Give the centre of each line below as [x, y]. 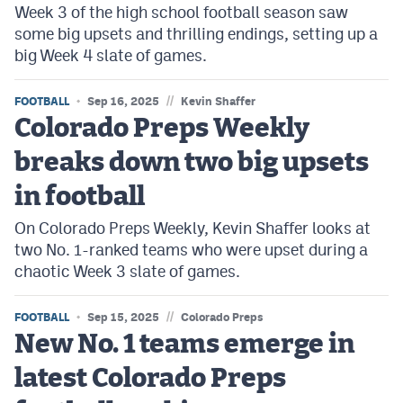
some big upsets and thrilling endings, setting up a [196, 34]
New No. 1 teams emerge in [184, 345]
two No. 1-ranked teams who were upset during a [191, 250]
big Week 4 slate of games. [111, 55]
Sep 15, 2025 [123, 317]
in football [80, 197]
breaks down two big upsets [192, 163]
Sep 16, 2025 [123, 101]
